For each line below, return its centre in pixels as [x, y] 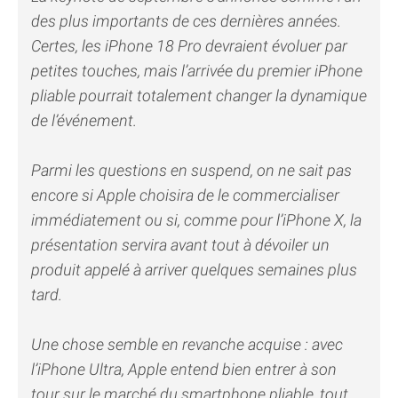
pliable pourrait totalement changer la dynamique [199, 96]
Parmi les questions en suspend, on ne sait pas [191, 171]
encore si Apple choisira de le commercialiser [185, 195]
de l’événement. [84, 121]
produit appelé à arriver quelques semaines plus [194, 270]
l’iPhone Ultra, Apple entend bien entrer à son [184, 370]
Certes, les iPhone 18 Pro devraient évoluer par [189, 46]
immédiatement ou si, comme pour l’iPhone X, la [196, 220]
